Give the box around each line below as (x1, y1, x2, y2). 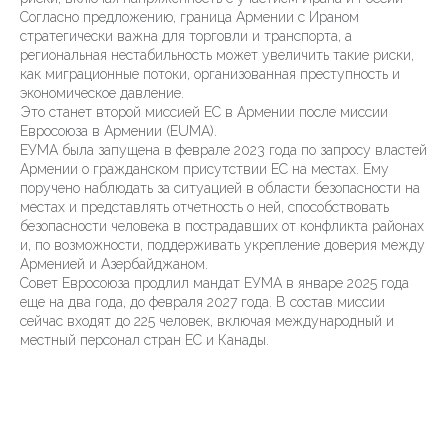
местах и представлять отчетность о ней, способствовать (20, 199, 389, 216)
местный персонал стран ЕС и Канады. (20, 332, 269, 349)
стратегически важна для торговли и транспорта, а (20, 28, 352, 45)
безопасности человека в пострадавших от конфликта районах (20, 218, 424, 235)
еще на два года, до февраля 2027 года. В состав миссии (20, 294, 385, 311)
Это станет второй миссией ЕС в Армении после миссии (20, 104, 388, 121)
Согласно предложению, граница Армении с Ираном (20, 9, 359, 26)
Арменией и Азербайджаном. (20, 256, 208, 273)
